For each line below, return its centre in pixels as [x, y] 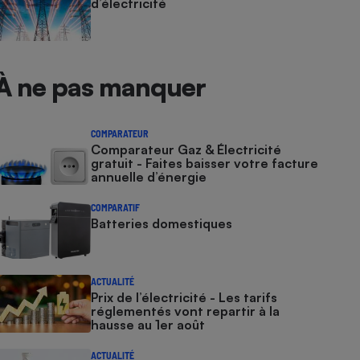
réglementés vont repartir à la [186, 311]
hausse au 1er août [148, 325]
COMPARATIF [116, 207]
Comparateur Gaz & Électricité [186, 149]
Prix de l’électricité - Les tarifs [184, 297]
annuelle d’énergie [149, 177]
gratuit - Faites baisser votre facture [205, 163]
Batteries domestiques [162, 223]
